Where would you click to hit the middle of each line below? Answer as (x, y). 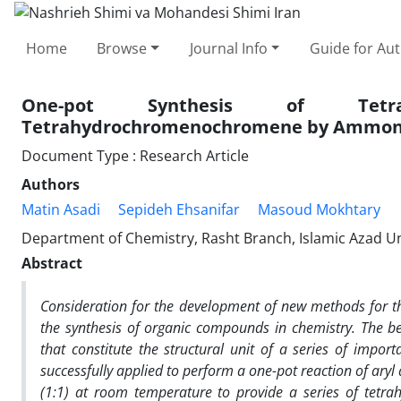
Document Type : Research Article (135, 155)
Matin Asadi (61, 209)
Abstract (52, 263)
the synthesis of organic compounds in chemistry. (200, 327)
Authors (51, 184)
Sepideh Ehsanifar (179, 209)
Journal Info (228, 48)
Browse (122, 48)
